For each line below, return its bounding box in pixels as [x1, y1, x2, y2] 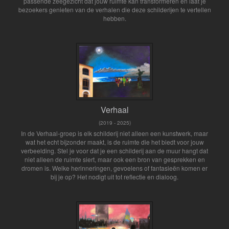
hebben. [103, 13, 126, 22]
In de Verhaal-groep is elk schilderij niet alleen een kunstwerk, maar [21, 129, 208, 138]
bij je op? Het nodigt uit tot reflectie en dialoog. [51, 172, 178, 181]
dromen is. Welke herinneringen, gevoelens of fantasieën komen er [21, 164, 208, 173]
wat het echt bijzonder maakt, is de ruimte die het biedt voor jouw [25, 138, 204, 147]
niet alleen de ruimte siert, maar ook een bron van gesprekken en [24, 155, 205, 164]
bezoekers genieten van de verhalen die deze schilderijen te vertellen [18, 5, 211, 14]
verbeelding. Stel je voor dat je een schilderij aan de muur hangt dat [21, 146, 208, 155]
